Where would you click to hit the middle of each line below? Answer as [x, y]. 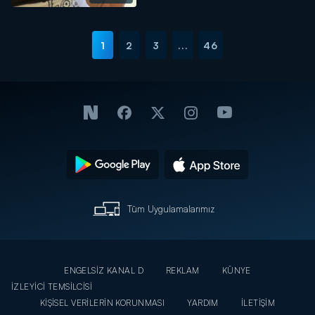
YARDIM [203, 303]
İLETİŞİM [258, 303]
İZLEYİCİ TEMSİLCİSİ [52, 287]
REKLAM [183, 270]
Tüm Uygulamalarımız [171, 208]
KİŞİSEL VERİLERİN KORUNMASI [102, 303]
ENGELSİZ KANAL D [104, 270]
